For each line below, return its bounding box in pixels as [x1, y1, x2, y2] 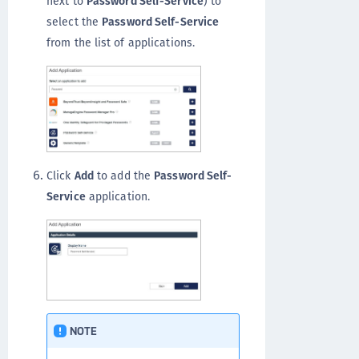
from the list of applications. [46, 34, 196, 50]
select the [46, 14, 103, 30]
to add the [93, 167, 155, 184]
